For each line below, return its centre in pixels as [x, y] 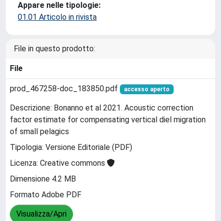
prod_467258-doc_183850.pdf [65, 89]
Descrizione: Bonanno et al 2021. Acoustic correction [102, 108]
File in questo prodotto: [55, 49]
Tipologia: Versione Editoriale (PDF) [71, 147]
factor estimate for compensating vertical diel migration [108, 120]
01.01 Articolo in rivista [57, 17]
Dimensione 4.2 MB [43, 179]
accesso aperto [147, 89]
